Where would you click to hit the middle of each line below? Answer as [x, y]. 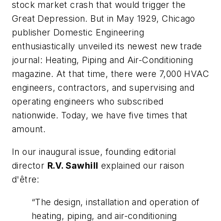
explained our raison [141, 165]
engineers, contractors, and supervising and [103, 88]
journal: [29, 60]
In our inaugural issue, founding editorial [94, 151]
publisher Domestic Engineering [78, 33]
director [30, 165]
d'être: [26, 179]
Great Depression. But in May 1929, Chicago [104, 19]
